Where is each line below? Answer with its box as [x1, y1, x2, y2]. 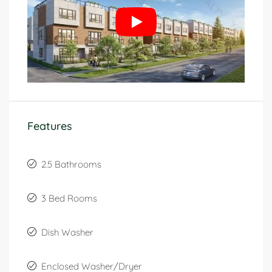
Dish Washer [41, 226, 93, 239]
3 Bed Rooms [41, 192, 97, 205]
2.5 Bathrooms [41, 158, 101, 171]
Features [27, 119, 72, 134]
